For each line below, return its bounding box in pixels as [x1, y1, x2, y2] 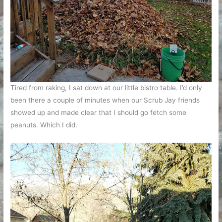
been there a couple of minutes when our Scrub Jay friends [10, 96, 200, 104]
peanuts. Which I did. [10, 120, 78, 129]
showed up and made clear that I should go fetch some [10, 108, 187, 116]
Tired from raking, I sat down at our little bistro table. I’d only [10, 83, 203, 92]
